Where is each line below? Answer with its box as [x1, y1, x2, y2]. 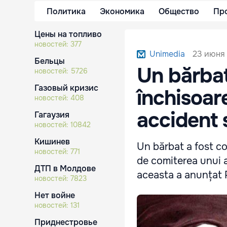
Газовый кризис [34, 83, 98, 93]
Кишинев [34, 136, 70, 147]
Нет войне [34, 190, 75, 201]
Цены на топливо [34, 29, 102, 40]
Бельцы [34, 56, 65, 66]
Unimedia [149, 49, 185, 59]
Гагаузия [34, 109, 69, 120]
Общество [159, 6, 199, 17]
